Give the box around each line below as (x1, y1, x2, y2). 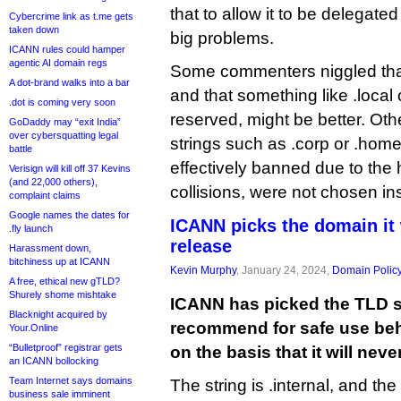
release (170, 236, 232, 256)
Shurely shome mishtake (9, 289, 116, 300)
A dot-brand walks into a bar (9, 77, 130, 88)
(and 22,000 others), (9, 176, 98, 187)
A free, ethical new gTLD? (9, 276, 120, 286)
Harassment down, (9, 243, 91, 253)
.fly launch (9, 223, 53, 234)
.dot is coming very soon (9, 97, 115, 107)
